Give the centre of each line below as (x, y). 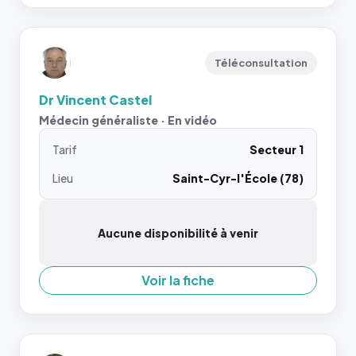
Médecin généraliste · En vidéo (128, 120)
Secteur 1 (277, 149)
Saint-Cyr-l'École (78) (238, 178)
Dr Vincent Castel (95, 100)
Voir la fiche (178, 280)
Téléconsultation (261, 63)
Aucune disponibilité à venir (178, 233)
